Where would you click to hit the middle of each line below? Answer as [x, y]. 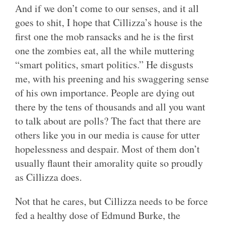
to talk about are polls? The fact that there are [108, 121]
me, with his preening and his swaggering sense [112, 79]
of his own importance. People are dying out [105, 93]
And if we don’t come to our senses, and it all [107, 9]
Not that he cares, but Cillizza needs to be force [111, 201]
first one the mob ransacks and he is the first [104, 37]
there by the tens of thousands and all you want [110, 107]
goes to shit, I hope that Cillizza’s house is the [109, 23]
